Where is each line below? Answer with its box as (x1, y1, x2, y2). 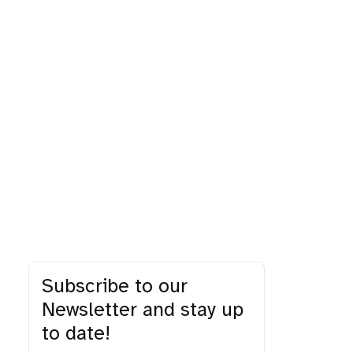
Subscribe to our (42, 277, 188, 297)
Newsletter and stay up (42, 300, 243, 321)
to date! (42, 324, 110, 344)
